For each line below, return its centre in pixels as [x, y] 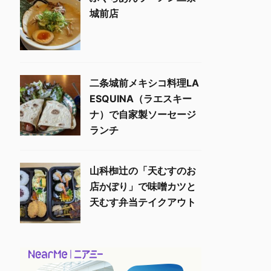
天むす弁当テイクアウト [143, 202]
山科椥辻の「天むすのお [143, 171]
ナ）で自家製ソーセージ [143, 114]
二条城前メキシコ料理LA [144, 83]
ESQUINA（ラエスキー [141, 99]
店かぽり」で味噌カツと [143, 186]
